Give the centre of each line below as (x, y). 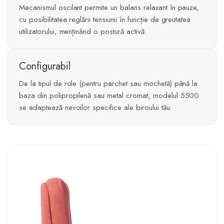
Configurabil (45, 66)
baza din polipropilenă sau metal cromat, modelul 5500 (109, 95)
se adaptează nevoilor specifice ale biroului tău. (95, 107)
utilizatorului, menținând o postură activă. (83, 31)
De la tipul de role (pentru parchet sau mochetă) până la (108, 83)
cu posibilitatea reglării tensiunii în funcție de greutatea (105, 19)
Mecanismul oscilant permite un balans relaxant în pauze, (109, 7)
